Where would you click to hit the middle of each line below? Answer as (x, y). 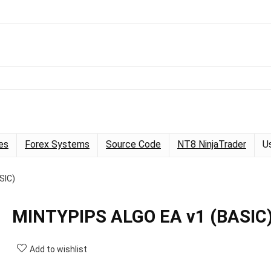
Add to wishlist (58, 249)
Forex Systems (57, 144)
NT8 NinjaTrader (212, 144)
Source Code (133, 144)
